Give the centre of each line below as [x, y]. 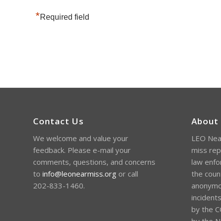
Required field [65, 17]
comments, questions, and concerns [94, 162]
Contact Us [58, 121]
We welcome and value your [81, 138]
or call [127, 173]
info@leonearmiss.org [79, 173]
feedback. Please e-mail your [82, 150]
